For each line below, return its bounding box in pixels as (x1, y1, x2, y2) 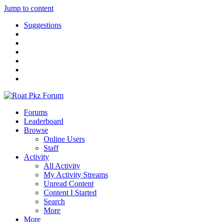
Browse (24, 126, 48, 134)
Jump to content (4, 4, 54, 12)
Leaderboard (24, 117, 63, 125)
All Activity (44, 162, 80, 170)
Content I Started (44, 188, 97, 197)
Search (44, 197, 65, 206)
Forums (24, 108, 48, 116)
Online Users (44, 135, 85, 143)
